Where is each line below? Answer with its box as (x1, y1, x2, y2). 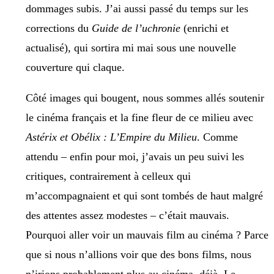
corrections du (26, 22, 92, 35)
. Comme (197, 131, 238, 144)
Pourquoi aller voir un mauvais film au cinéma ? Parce (26, 229, 268, 242)
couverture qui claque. (26, 61, 125, 74)
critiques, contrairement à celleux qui (26, 170, 191, 183)
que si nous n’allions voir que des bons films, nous (26, 248, 251, 261)
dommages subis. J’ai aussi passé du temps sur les (26, 2, 248, 15)
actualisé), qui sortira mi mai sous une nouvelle (26, 42, 236, 54)
